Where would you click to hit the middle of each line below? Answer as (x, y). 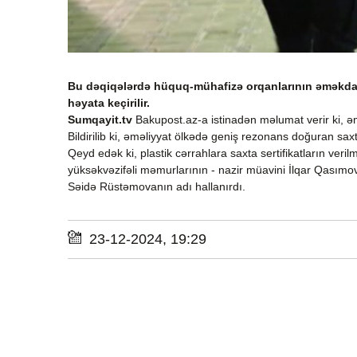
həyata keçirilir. (109, 103)
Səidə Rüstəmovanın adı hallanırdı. (157, 187)
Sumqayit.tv (100, 120)
